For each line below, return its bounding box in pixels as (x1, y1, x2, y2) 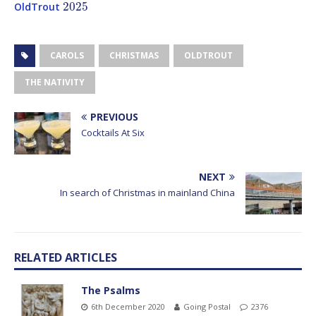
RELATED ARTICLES (14, 249, 117, 265)
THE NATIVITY (25, 75, 85, 88)
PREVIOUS (90, 109, 138, 123)
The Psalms (81, 283, 140, 297)
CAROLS (50, 49, 84, 61)
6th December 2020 (91, 300, 165, 312)
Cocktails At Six (81, 126, 145, 139)
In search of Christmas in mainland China (60, 186, 235, 199)
